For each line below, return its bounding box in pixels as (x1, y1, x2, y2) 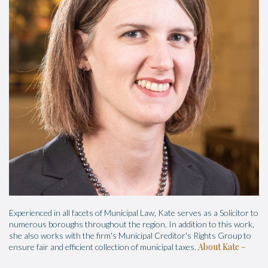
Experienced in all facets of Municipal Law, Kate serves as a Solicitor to (9, 208, 258, 218)
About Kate (198, 241, 239, 253)
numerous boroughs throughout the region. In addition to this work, (9, 219, 254, 230)
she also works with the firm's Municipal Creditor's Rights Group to (9, 230, 251, 241)
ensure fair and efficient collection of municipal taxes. (9, 242, 198, 252)
